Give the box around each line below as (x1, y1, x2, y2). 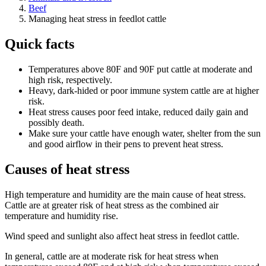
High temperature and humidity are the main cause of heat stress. (5, 189, 246, 199)
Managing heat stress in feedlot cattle (28, 14, 166, 24)
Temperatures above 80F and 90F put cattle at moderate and (28, 64, 252, 74)
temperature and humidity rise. (5, 210, 118, 221)
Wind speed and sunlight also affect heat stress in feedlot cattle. (5, 230, 239, 241)
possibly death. (28, 117, 84, 128)
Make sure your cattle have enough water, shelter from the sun (28, 128, 261, 138)
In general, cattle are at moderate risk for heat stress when (5, 251, 218, 261)
